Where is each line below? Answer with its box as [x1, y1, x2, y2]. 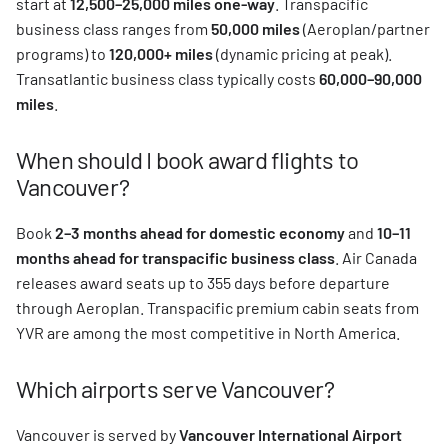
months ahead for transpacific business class [16, 248, 335, 267]
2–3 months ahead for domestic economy [55, 223, 345, 242]
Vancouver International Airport [179, 425, 402, 444]
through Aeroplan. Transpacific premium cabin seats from [16, 298, 419, 317]
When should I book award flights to [16, 145, 359, 174]
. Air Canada [335, 248, 417, 267]
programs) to [16, 44, 109, 63]
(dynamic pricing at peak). [213, 44, 392, 63]
